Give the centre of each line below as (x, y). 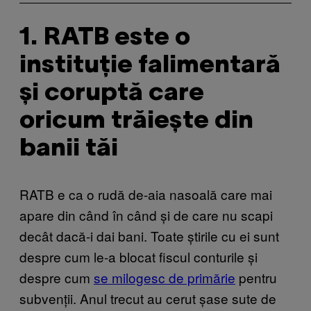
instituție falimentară (150, 65)
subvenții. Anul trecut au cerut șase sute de (148, 298)
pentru (256, 277)
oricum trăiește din (136, 121)
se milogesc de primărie (165, 277)
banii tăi (69, 149)
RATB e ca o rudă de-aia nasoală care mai (146, 194)
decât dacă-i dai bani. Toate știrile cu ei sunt (149, 235)
